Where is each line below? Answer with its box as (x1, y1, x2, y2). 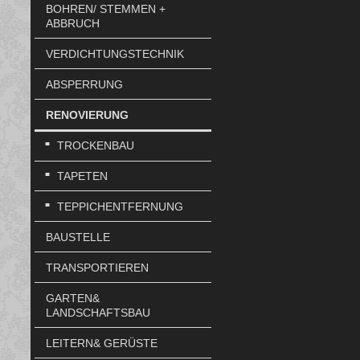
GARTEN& (45, 291, 100, 305)
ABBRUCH (45, 16, 100, 30)
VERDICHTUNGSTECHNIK (45, 47, 184, 60)
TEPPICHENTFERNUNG (56, 200, 183, 214)
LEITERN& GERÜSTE (45, 336, 157, 350)
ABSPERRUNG (45, 77, 123, 91)
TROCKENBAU (56, 139, 134, 153)
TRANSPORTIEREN (45, 261, 149, 275)
